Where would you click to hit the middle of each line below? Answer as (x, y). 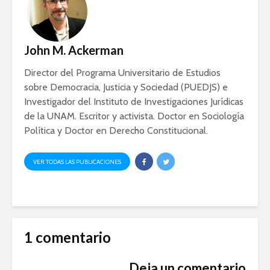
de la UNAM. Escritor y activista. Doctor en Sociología (134, 116)
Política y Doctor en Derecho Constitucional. (116, 130)
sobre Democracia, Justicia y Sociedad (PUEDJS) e (126, 87)
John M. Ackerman (74, 50)
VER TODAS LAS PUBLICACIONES (77, 162)
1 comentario (67, 237)
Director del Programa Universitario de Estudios (122, 72)
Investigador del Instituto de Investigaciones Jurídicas (134, 101)
